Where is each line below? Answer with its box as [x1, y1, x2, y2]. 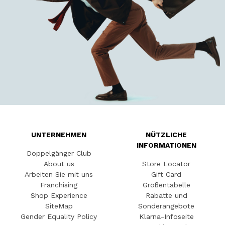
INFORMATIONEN [136, 141, 196, 150]
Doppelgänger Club [26, 149, 91, 158]
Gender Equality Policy [21, 212, 97, 221]
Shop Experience [30, 191, 87, 200]
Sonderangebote [138, 202, 194, 210]
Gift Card [151, 170, 181, 179]
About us [43, 160, 74, 168]
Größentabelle [142, 181, 190, 189]
